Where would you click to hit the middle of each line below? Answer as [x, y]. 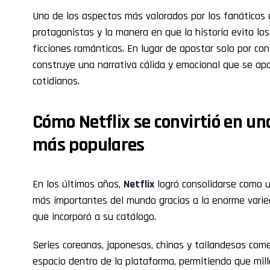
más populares [89, 145]
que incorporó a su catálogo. [94, 217]
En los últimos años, [78, 184]
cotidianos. [56, 81]
